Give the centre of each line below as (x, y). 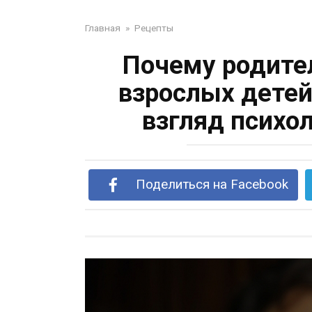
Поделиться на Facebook (212, 185)
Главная (103, 28)
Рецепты (154, 28)
